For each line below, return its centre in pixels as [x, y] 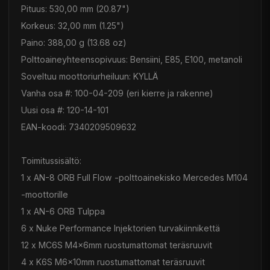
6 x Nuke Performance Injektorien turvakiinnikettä [121, 228]
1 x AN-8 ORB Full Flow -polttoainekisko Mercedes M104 [134, 177]
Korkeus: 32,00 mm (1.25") [73, 25]
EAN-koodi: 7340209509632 [79, 127]
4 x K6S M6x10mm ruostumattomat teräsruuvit [113, 262]
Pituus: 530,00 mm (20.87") [75, 8]
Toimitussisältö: [51, 160]
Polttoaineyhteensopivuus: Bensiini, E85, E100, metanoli [132, 59]
